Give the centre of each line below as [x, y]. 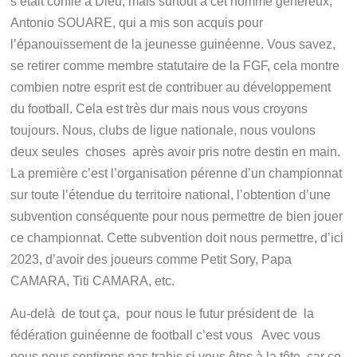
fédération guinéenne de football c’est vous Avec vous [166, 335]
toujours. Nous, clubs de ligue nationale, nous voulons [165, 131]
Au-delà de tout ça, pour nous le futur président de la [163, 314]
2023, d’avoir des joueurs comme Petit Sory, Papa [151, 260]
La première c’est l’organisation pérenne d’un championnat [177, 174]
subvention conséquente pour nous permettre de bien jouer [177, 217]
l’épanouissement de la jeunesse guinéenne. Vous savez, [173, 45]
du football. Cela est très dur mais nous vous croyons [159, 109]
